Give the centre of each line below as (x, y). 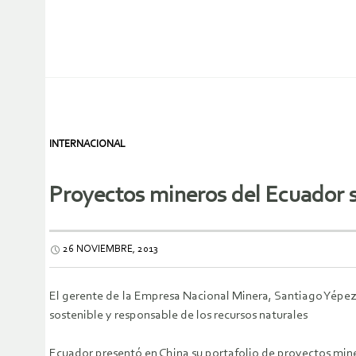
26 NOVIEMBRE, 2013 (110, 250)
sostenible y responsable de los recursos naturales (178, 316)
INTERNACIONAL (87, 144)
